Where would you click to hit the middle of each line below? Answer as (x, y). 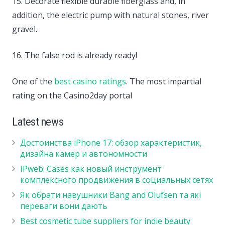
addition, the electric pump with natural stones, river (110, 15)
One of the (33, 81)
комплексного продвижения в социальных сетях (117, 180)
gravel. (25, 29)
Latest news (38, 121)
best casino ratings (90, 81)
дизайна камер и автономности (84, 153)
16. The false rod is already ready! (75, 55)
